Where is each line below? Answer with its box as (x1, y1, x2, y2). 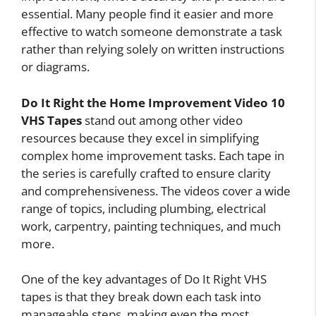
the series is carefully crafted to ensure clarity (21, 164, 271, 181)
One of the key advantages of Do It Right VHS (21, 271, 267, 288)
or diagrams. (21, 59, 90, 75)
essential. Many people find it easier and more (21, 6, 274, 23)
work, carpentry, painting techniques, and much (21, 217, 281, 234)
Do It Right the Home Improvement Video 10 (21, 94, 285, 111)
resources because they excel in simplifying (21, 129, 259, 146)
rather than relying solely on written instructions (21, 41, 284, 58)
